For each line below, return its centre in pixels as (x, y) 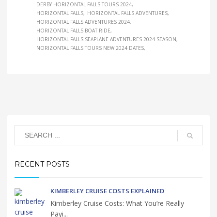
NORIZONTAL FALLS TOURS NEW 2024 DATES (90, 48)
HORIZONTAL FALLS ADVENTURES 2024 (83, 22)
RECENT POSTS (42, 164)
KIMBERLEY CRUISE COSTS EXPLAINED (107, 191)
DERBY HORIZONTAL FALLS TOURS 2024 (84, 5)
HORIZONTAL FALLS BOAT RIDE (73, 31)
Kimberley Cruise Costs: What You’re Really (117, 203)
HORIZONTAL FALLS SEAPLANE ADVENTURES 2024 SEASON (106, 39)
